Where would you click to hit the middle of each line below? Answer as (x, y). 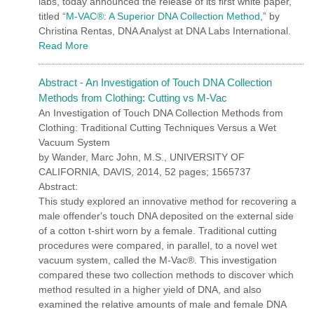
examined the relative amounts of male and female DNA (162, 304)
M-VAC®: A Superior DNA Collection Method (163, 16)
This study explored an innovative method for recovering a (168, 201)
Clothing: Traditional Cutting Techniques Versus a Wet (157, 127)
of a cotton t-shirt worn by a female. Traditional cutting (158, 230)
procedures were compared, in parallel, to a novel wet (158, 245)
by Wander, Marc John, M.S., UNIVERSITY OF (142, 157)
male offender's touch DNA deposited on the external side (166, 216)
